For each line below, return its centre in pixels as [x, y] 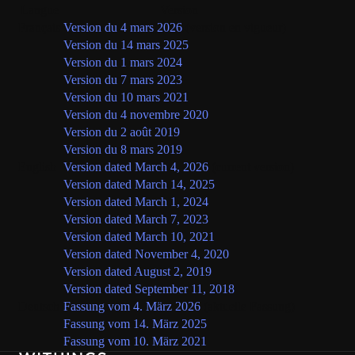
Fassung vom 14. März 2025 [135, 324]
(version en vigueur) [236, 28]
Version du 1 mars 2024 [123, 63]
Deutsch [39, 307]
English [37, 167]
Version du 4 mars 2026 [123, 28]
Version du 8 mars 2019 [123, 150]
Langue [39, 10]
